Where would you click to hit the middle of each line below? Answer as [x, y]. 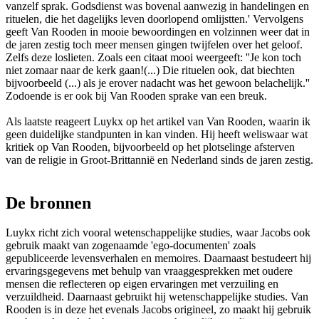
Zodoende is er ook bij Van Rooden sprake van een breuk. [136, 95]
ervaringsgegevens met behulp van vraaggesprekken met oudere [149, 271]
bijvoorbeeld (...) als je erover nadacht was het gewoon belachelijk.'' [158, 83]
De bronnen [48, 203]
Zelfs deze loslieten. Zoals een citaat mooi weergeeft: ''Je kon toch [153, 57]
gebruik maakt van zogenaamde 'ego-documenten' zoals [131, 246]
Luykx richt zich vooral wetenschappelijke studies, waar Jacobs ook [158, 233]
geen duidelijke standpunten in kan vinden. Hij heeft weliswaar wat [157, 134]
